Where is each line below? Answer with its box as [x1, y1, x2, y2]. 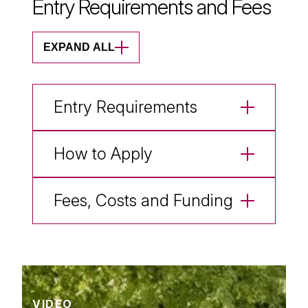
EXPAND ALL [43, 41, 115, 53]
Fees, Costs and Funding [54, 190, 233, 210]
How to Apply [54, 143, 153, 164]
